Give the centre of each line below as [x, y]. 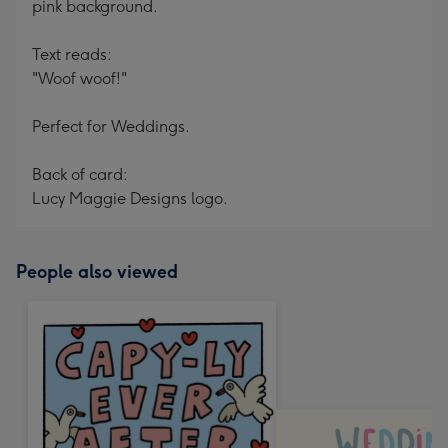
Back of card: [80, 174]
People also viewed [97, 272]
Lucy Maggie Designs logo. [130, 198]
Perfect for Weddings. [111, 126]
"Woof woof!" [79, 78]
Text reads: [72, 54]
